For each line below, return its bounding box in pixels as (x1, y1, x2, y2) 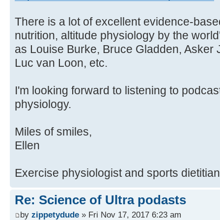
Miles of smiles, (15, 125, 92, 138)
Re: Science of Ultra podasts (15, 192, 186, 208)
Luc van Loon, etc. (15, 56, 108, 70)
